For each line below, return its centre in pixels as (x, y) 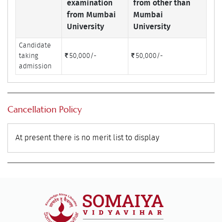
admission (35, 66)
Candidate (35, 45)
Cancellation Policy (45, 109)
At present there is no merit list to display (87, 138)
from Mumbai (92, 15)
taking (29, 56)
